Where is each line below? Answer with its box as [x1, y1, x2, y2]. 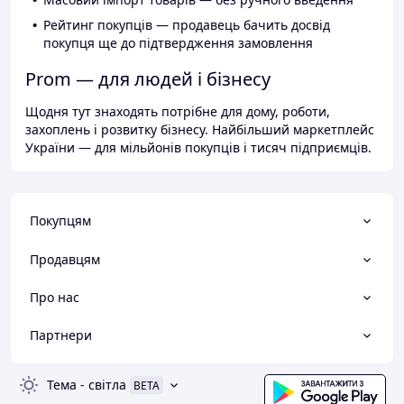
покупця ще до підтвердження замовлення [43, 34, 313, 52]
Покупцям [30, 212, 91, 230]
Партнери [30, 326, 92, 344]
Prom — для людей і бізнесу [25, 67, 271, 92]
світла [88, 376, 126, 394]
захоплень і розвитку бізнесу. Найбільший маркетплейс [25, 121, 374, 139]
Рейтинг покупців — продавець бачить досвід [43, 16, 330, 34]
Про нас [30, 288, 79, 306]
